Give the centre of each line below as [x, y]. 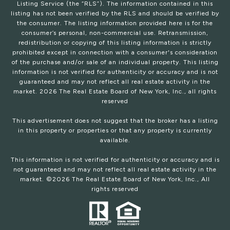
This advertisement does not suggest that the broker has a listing [115, 121]
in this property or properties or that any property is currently [115, 131]
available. [115, 140]
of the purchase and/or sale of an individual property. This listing [115, 62]
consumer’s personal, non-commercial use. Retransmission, [115, 33]
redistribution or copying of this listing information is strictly [115, 43]
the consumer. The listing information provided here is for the [115, 23]
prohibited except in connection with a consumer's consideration [115, 53]
